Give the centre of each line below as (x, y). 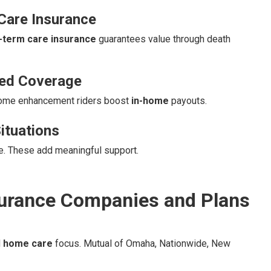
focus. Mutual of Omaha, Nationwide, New (142, 243)
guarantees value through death (163, 39)
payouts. (188, 101)
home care (28, 243)
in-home (150, 101)
